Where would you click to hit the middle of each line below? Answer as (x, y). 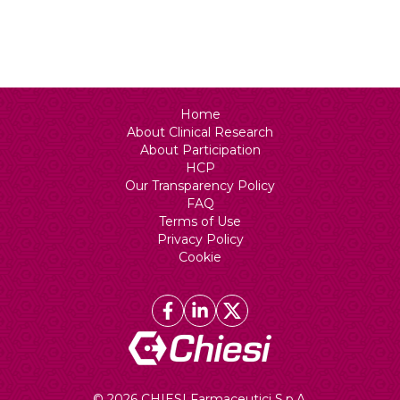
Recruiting (91, 33)
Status (67, 15)
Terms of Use (200, 221)
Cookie (200, 257)
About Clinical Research (200, 132)
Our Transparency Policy (200, 186)
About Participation (200, 150)
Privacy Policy (200, 239)
